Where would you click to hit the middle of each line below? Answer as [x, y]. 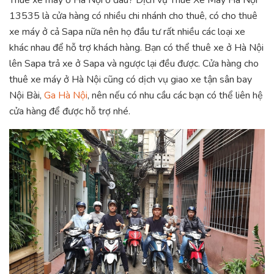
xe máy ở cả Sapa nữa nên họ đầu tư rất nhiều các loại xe [127, 32]
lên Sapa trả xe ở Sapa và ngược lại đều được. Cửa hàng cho [134, 64]
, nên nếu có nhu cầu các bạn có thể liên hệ [175, 96]
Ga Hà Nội [66, 96]
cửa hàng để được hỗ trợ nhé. [70, 112]
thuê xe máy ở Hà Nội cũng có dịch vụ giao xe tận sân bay [131, 80]
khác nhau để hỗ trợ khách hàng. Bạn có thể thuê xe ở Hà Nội [136, 48]
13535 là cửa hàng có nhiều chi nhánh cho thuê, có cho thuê [133, 16]
